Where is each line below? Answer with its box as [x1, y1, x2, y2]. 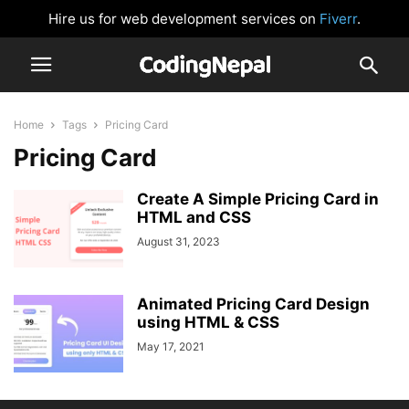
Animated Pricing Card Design [137, 295, 370, 313]
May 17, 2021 [137, 340, 204, 353]
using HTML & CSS [137, 313, 279, 331]
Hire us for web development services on [48, 10, 320, 27]
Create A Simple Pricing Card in [137, 190, 379, 208]
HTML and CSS [137, 208, 251, 226]
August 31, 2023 [137, 235, 220, 248]
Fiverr [320, 10, 357, 27]
